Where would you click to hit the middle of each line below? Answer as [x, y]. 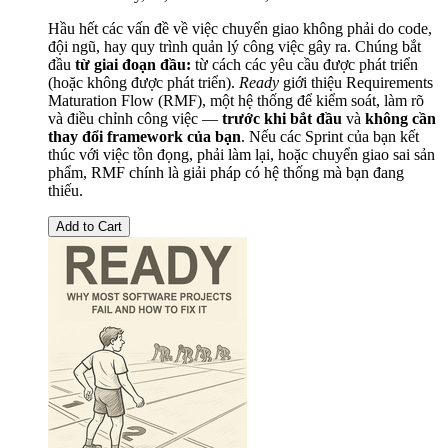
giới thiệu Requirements [356, 82]
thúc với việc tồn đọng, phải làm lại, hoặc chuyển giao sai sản [241, 154]
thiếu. [65, 190]
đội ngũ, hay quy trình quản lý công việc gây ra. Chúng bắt [234, 46]
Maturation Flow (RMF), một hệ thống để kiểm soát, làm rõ [236, 100]
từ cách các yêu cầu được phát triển [304, 64]
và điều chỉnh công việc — [135, 118]
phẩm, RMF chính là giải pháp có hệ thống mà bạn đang [226, 172]
